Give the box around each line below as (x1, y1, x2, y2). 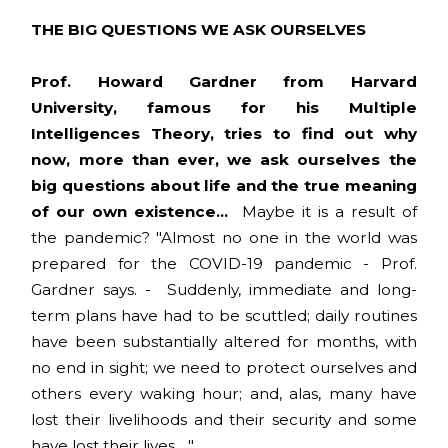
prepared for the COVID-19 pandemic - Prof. (31, 253, 417, 273)
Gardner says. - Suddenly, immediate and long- (31, 279, 417, 299)
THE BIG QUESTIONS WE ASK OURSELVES (31, 19, 367, 39)
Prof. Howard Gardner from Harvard (31, 71, 417, 91)
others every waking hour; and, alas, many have (31, 383, 417, 403)
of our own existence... (31, 201, 236, 221)
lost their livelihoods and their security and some (31, 409, 417, 429)
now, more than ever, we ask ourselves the (31, 149, 417, 169)
